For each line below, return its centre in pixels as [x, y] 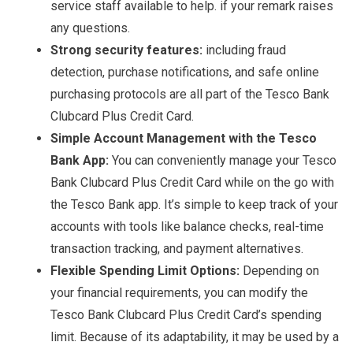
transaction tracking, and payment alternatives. [177, 249]
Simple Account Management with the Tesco [184, 139]
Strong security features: [126, 50]
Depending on [281, 271]
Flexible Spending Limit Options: [147, 271]
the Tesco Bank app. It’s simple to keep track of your [194, 205]
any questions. [90, 28]
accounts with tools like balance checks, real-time [187, 227]
